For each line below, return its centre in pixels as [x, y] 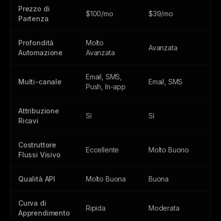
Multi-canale [40, 82]
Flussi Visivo [39, 155]
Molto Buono [169, 150]
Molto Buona [106, 179]
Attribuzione [39, 111]
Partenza [34, 18]
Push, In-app [106, 87]
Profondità [36, 43]
